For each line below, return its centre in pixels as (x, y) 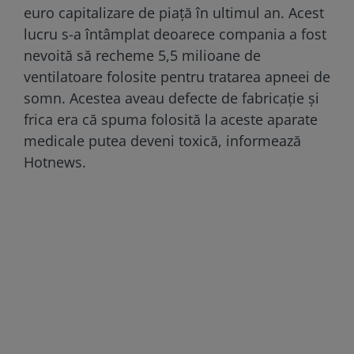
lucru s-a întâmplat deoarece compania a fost (175, 34)
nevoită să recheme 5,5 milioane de (142, 55)
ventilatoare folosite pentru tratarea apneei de (177, 76)
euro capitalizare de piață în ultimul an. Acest (174, 12)
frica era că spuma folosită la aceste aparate (171, 119)
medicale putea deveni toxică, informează (162, 140)
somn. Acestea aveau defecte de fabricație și (171, 98)
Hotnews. (55, 162)
